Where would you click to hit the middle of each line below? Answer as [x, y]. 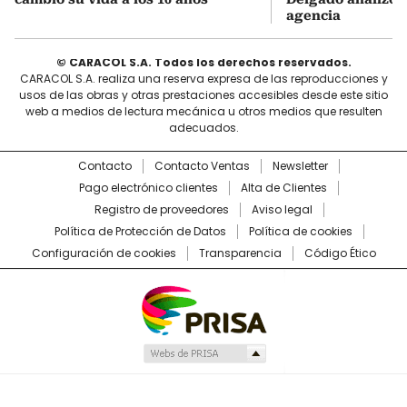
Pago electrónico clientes [149, 188]
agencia [313, 16]
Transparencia [240, 253]
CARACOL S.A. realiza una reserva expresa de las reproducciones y [203, 79]
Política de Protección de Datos [140, 232]
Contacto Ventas [202, 166]
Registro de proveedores [161, 210]
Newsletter [300, 166]
